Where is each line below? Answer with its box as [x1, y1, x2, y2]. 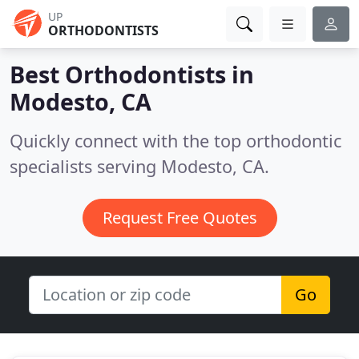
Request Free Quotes [102, 207, 257, 228]
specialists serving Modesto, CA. [10, 155, 269, 178]
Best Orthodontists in [10, 58, 254, 90]
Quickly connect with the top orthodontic [10, 129, 341, 152]
